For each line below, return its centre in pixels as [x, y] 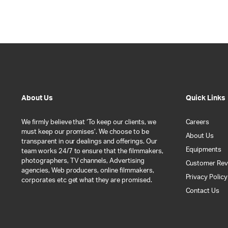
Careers [197, 122]
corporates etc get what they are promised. [87, 180]
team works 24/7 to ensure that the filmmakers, [92, 151]
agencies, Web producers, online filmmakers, [88, 170]
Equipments [204, 150]
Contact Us [203, 191]
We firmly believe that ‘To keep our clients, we [89, 122]
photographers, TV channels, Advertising [83, 161]
